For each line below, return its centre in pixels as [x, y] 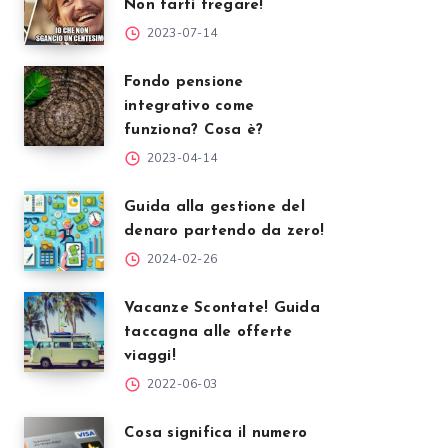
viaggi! [150, 356]
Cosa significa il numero [215, 433]
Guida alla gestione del [214, 207]
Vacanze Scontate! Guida [222, 308]
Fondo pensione [184, 82]
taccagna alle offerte [208, 332]
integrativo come [189, 106]
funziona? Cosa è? [194, 130]
